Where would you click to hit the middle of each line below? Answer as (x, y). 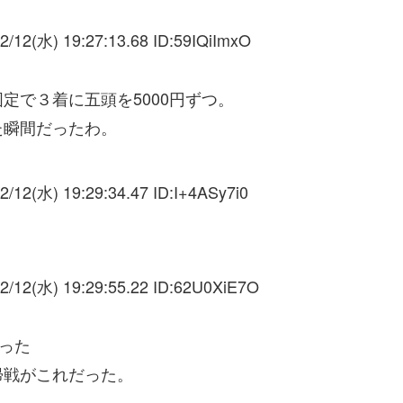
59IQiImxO (212, 40)
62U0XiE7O (216, 287)
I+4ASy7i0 (211, 192)
